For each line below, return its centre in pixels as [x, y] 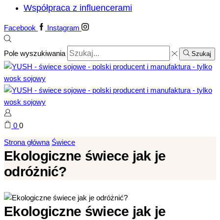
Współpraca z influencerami [78, 8]
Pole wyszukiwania [35, 53]
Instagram [63, 28]
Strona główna [27, 142]
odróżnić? [35, 172]
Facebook [20, 28]
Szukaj [201, 54]
